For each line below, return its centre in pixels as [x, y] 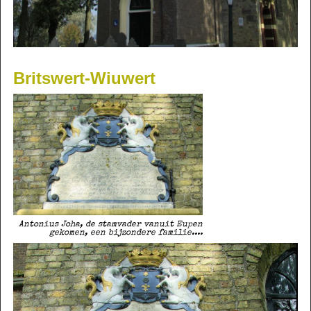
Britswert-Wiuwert [84, 78]
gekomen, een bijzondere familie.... [126, 234]
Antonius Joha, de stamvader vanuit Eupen [110, 225]
